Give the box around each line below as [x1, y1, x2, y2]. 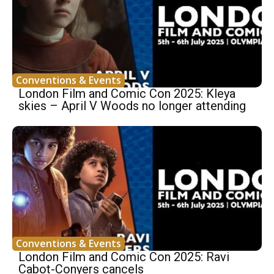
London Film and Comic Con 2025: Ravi [18, 249, 229, 264]
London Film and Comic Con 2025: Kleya [18, 86, 235, 101]
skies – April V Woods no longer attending [18, 98, 246, 113]
